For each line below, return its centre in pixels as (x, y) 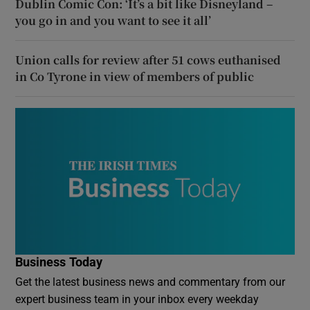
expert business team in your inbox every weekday (137, 299)
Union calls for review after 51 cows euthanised (148, 60)
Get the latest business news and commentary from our (151, 281)
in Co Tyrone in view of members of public (135, 76)
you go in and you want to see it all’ (113, 20)
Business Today (59, 262)
